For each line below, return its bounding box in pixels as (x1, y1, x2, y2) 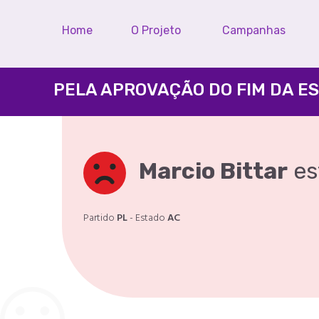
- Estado (127, 210, 167, 226)
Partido (83, 210, 117, 226)
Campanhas (222, 23, 286, 37)
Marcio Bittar (139, 157, 288, 185)
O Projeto (131, 23, 181, 37)
